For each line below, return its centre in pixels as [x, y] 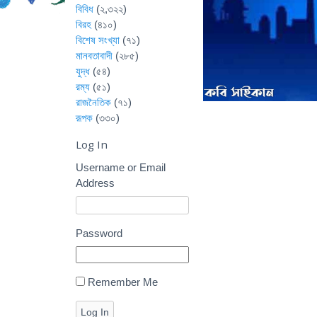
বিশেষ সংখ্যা [98, 40]
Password [99, 233]
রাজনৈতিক [93, 102]
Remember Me [123, 282]
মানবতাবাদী [94, 56]
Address [95, 183]
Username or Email [121, 167]
